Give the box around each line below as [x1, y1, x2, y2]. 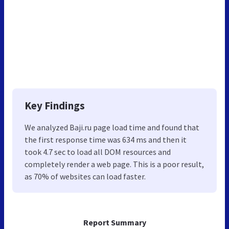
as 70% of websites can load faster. [25, 171, 146, 181]
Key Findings [25, 98, 85, 112]
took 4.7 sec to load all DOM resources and [25, 146, 171, 157]
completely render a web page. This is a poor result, [25, 158, 204, 169]
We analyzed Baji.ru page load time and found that [25, 122, 199, 132]
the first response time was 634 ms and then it [25, 134, 187, 145]
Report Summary [83, 217, 146, 227]
